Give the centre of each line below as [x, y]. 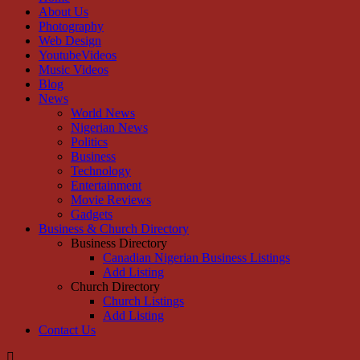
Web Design [70, 41]
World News [103, 113]
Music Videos [74, 70]
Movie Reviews [111, 200]
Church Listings [143, 301]
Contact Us [67, 330]
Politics [89, 142]
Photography [71, 27]
